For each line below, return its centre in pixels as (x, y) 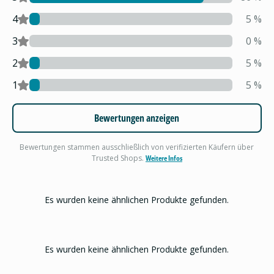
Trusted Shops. (118, 158)
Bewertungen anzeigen (137, 118)
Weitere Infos (164, 158)
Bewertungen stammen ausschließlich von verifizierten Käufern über (137, 147)
